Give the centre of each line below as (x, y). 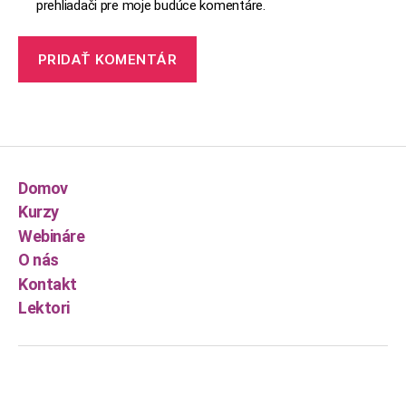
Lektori (44, 308)
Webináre (52, 236)
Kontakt (48, 284)
